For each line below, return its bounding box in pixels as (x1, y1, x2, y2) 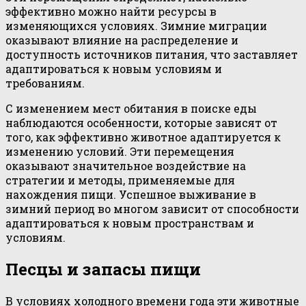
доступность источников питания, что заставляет (5, 46, 298, 61)
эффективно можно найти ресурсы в (5, 3, 217, 18)
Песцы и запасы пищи (5, 258, 201, 280)
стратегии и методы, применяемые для (5, 172, 235, 187)
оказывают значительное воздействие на (5, 158, 246, 173)
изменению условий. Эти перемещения (5, 143, 234, 158)
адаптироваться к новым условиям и (5, 61, 222, 76)
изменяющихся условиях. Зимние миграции (5, 18, 267, 33)
